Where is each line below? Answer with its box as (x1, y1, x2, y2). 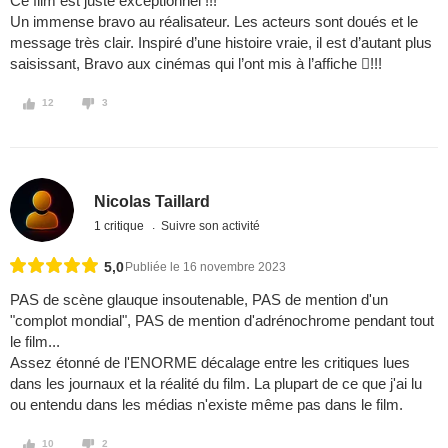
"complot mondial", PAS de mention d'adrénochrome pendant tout (10, 312, 434, 330)
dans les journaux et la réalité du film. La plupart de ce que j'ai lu (10, 375, 422, 393)
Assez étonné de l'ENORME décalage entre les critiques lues (10, 354, 410, 372)
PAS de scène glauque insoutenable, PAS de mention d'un (10, 291, 388, 309)
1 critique (94, 218, 148, 233)
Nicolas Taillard (94, 192, 211, 210)
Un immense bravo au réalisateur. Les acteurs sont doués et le (10, 13, 418, 31)
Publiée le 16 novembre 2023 (125, 260, 286, 275)
